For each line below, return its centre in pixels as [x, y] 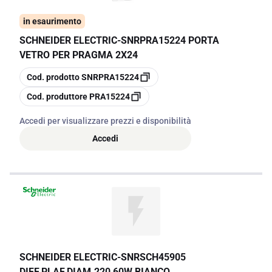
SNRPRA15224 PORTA [170, 40]
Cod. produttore [57, 97]
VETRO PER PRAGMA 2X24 [79, 55]
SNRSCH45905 [153, 257]
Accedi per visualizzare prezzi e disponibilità [105, 121]
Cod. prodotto [53, 77]
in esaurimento [52, 21]
